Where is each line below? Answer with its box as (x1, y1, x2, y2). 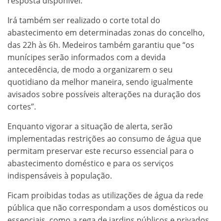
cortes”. (7, 101, 36, 112)
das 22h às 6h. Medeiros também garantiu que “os (7, 39, 194, 50)
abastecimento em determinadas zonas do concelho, (7, 27, 205, 38)
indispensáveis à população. (7, 170, 112, 181)
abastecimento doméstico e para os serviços (7, 157, 174, 169)
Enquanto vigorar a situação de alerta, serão (7, 120, 173, 132)
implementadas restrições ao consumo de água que (7, 133, 201, 144)
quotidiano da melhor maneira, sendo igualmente (7, 76, 193, 87)
